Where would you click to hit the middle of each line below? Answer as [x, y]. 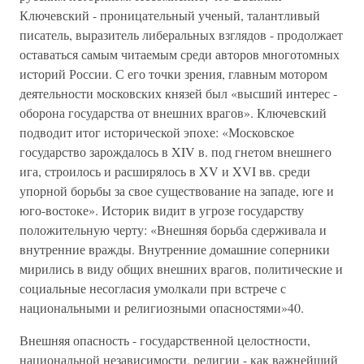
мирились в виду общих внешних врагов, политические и [181, 269]
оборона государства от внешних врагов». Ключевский [173, 113]
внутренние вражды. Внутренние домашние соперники [175, 249]
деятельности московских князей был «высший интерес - [178, 93]
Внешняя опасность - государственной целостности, [165, 340]
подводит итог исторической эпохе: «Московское [157, 132]
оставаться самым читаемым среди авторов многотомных [180, 54]
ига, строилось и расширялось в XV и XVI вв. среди [165, 171]
